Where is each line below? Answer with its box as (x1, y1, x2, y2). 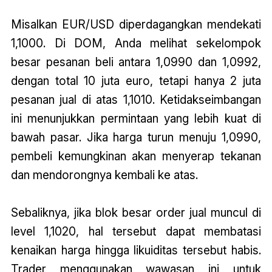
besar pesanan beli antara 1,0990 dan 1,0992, (10, 55, 262, 70)
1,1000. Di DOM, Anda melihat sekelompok (10, 36, 262, 51)
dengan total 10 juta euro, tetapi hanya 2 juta (10, 73, 262, 89)
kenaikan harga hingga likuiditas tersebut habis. (10, 243, 262, 258)
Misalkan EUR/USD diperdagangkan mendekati (10, 17, 262, 32)
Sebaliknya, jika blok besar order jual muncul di (10, 205, 262, 220)
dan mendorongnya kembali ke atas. (10, 168, 198, 183)
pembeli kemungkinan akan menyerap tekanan (10, 149, 262, 164)
